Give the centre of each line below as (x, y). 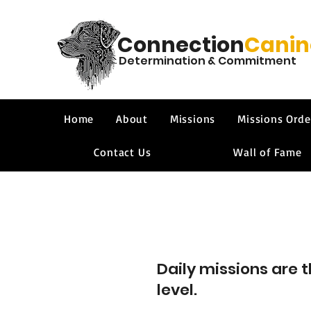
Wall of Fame (268, 152)
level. (177, 290)
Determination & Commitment (207, 61)
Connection (180, 45)
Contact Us (123, 152)
